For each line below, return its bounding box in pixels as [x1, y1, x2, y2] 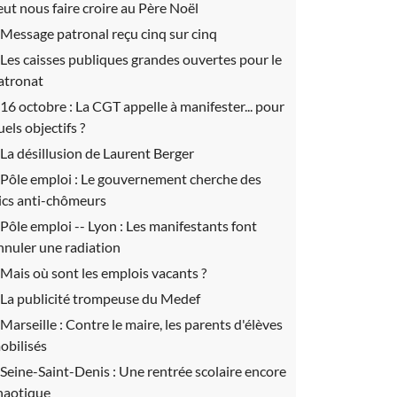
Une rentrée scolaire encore [119, 362, 286, 379]
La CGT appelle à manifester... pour [75, 97, 284, 114]
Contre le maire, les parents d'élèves [66, 315, 283, 332]
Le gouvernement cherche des [81, 170, 261, 187]
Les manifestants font [126, 217, 257, 234]
